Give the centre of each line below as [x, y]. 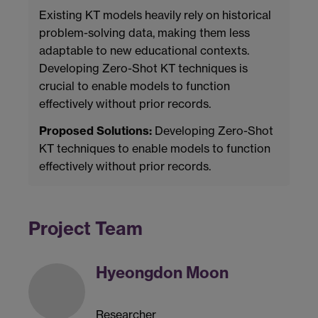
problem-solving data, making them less [144, 33]
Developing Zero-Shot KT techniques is [143, 68]
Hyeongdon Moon [162, 272]
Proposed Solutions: [95, 130]
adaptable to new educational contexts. [144, 51]
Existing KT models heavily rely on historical [155, 15]
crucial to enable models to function [135, 86]
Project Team [86, 228]
